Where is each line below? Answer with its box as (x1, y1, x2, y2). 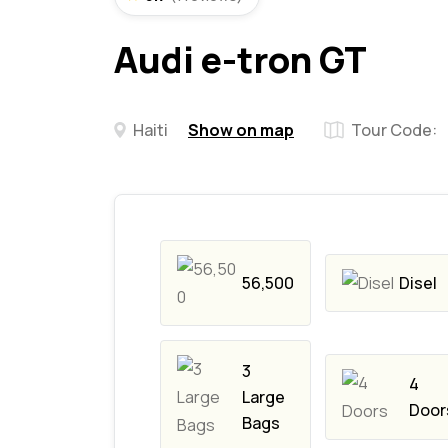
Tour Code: (351, 119, 437, 142)
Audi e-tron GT (114, 35, 367, 85)
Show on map (188, 119, 294, 142)
